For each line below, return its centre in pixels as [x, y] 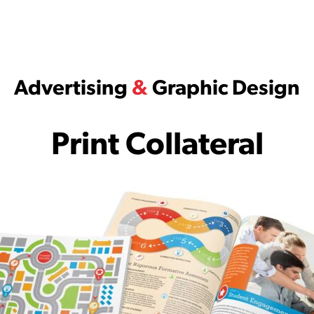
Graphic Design [224, 90]
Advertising [73, 90]
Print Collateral [157, 146]
